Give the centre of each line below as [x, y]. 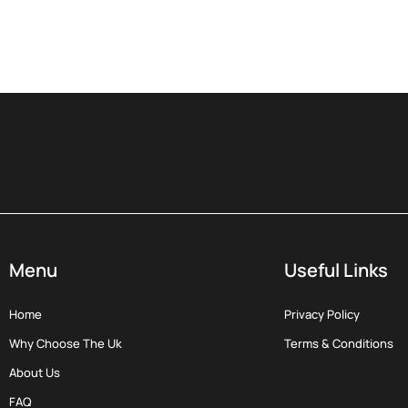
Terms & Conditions [338, 343]
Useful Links [336, 270]
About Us [35, 372]
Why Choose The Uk [66, 343]
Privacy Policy [321, 314]
